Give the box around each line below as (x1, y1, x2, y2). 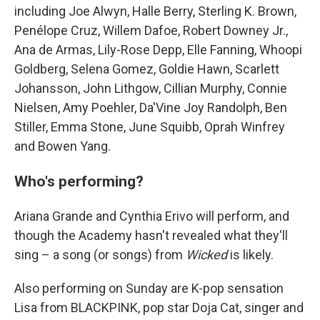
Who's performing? (14, 172, 144, 190)
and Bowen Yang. (14, 139, 111, 154)
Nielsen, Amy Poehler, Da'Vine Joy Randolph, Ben (14, 100, 287, 115)
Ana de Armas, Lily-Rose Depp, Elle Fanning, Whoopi (14, 42, 302, 57)
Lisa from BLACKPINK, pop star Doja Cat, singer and (14, 300, 304, 315)
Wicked (186, 247, 230, 262)
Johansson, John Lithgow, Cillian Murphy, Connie (14, 81, 287, 96)
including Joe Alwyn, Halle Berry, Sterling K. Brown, (14, 4, 296, 19)
